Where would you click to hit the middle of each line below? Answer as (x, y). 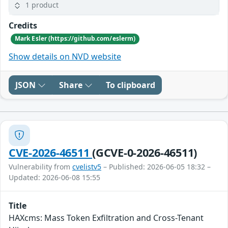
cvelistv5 (87, 166)
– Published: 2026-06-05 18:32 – (156, 166)
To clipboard (131, 85)
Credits (23, 26)
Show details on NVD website (65, 56)
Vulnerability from (40, 166)
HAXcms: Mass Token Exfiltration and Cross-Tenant (106, 218)
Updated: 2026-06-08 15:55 (54, 177)
